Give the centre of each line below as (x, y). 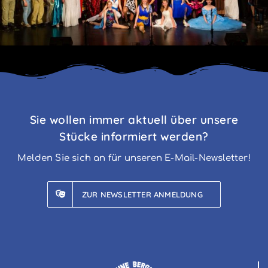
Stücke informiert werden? (134, 136)
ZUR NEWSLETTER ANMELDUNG (142, 194)
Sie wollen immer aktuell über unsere (134, 119)
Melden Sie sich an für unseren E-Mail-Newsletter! (134, 158)
